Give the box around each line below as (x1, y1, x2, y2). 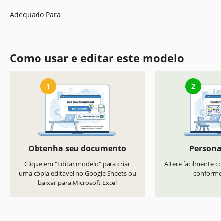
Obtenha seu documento (28, 143, 127, 154)
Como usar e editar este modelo (10, 50, 184, 65)
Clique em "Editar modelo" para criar (24, 159, 131, 169)
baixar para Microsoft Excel (37, 178, 117, 187)
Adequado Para (10, 9, 61, 19)
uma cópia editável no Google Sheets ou (18, 169, 136, 178)
